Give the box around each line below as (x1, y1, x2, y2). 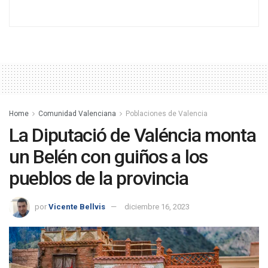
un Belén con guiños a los (9, 145, 208, 169)
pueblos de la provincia (9, 167, 188, 190)
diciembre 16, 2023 (124, 202, 190, 211)
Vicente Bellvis (48, 202, 105, 211)
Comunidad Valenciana (38, 109, 116, 118)
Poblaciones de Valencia (126, 109, 208, 118)
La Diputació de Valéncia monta (9, 124, 256, 147)
